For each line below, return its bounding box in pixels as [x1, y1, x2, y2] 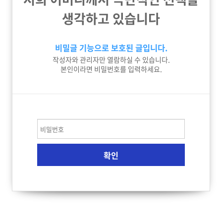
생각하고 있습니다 [62, 9, 160, 28]
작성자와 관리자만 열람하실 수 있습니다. [52, 55, 170, 65]
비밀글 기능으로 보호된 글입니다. [55, 42, 167, 54]
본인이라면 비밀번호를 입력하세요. [60, 64, 162, 74]
